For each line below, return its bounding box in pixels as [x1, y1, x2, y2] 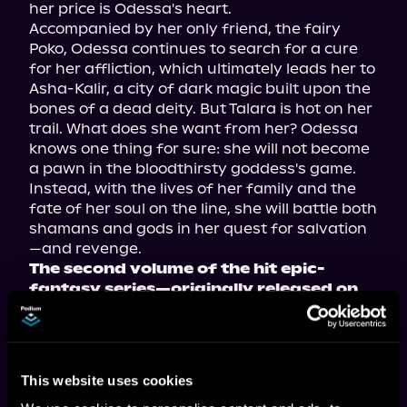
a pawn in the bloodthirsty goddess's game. [29, 160, 356, 177]
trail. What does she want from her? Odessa [29, 120, 358, 137]
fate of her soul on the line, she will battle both [29, 200, 377, 217]
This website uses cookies [21, 372, 194, 388]
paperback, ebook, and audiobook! [29, 320, 336, 337]
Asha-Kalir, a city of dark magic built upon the [29, 80, 371, 97]
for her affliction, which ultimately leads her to [29, 60, 375, 77]
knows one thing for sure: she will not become [29, 140, 370, 157]
